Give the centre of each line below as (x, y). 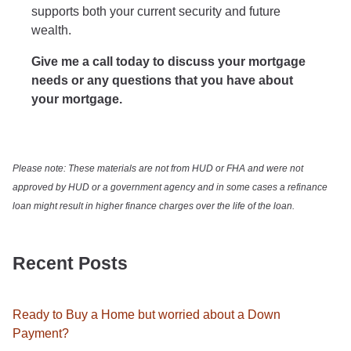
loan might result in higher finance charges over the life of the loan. (154, 206)
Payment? (41, 333)
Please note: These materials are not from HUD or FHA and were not (158, 168)
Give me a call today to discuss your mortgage (168, 61)
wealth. (51, 30)
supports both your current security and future (156, 11)
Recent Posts (70, 263)
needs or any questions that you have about (162, 80)
